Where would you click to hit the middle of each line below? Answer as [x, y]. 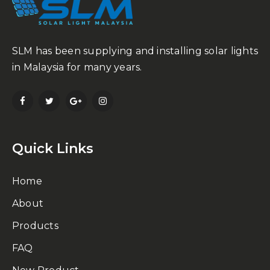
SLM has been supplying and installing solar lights [135, 51]
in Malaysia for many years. [77, 67]
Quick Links [53, 149]
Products [35, 226]
